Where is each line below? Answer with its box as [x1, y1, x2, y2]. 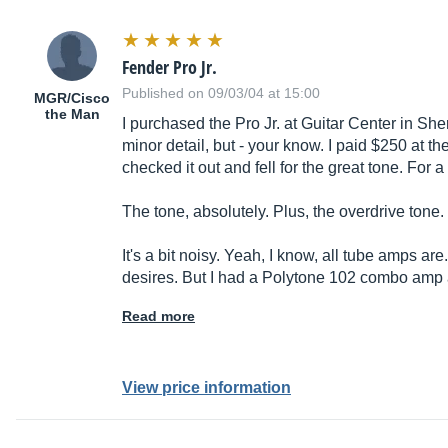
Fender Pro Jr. [122, 55, 217, 80]
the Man [44, 106, 100, 123]
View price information [122, 379, 291, 397]
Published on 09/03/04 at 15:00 [122, 85, 320, 102]
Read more [122, 308, 195, 325]
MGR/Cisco [34, 90, 110, 107]
